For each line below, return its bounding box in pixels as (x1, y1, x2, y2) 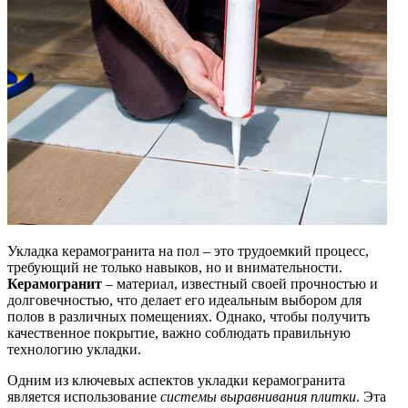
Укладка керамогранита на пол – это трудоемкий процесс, (7, 242, 369, 259)
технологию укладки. (7, 341, 141, 357)
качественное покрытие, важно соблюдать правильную (7, 324, 351, 341)
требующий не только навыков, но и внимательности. (7, 259, 342, 275)
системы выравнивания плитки (160, 388, 356, 404)
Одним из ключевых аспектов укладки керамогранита (7, 372, 345, 388)
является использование (7, 388, 160, 404)
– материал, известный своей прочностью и (102, 275, 378, 291)
